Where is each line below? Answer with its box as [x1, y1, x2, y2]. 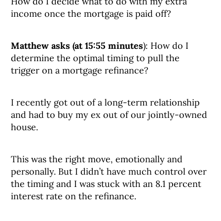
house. [11, 121, 38, 133]
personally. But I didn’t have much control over [11, 166, 207, 177]
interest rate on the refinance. [11, 190, 137, 202]
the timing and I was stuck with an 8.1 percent [11, 178, 202, 189]
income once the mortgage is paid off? [11, 8, 172, 19]
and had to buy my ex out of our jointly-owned [11, 109, 208, 120]
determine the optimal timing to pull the [11, 52, 180, 64]
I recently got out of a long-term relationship [11, 97, 200, 108]
